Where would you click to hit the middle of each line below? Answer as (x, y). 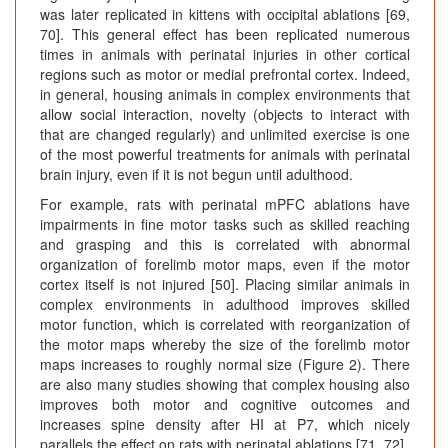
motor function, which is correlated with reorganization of (225, 324)
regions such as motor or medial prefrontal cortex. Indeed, (225, 74)
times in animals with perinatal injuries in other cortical (225, 54)
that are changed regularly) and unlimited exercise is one (225, 134)
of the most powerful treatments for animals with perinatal (225, 154)
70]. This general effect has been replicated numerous (225, 34)
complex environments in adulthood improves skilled (225, 304)
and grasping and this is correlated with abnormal (225, 244)
